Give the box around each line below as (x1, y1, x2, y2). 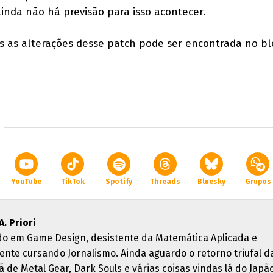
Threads (150, 177, 180, 186)
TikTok (60, 177, 85, 186)
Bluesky (197, 177, 225, 186)
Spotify (105, 177, 132, 186)
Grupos (244, 177, 271, 186)
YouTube (11, 177, 41, 186)
